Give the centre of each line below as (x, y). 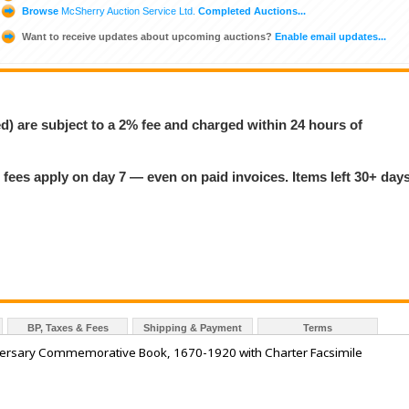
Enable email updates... (329, 36)
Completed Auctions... (251, 10)
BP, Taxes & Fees (68, 328)
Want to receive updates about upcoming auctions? (147, 36)
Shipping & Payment (193, 328)
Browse (40, 10)
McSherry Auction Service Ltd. (128, 10)
